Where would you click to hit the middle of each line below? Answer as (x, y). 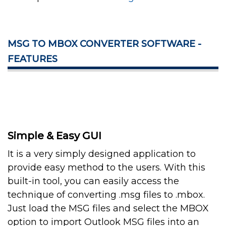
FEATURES (33, 59)
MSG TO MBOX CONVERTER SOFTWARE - (104, 44)
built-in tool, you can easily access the (93, 181)
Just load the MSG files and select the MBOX (108, 209)
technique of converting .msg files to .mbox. (106, 195)
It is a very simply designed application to (102, 154)
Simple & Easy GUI (54, 136)
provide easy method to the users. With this (106, 168)
